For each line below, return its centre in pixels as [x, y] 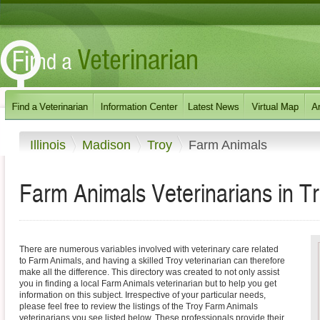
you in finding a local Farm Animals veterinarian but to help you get [148, 284]
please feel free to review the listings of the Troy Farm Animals [139, 307]
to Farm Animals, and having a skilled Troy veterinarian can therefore [152, 261]
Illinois [50, 145]
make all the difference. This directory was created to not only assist [149, 272]
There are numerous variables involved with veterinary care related [149, 250]
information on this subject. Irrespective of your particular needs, [142, 295]
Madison [108, 145]
